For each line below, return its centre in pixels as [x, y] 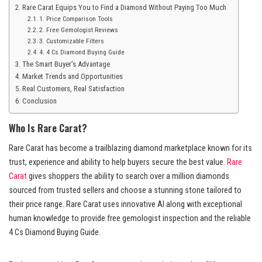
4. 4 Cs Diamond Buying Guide [82, 52]
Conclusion [39, 101]
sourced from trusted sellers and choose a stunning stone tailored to [125, 191]
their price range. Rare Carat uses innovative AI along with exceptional [125, 205]
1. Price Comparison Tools [76, 18]
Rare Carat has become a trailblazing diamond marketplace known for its [130, 149]
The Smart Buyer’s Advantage [66, 64]
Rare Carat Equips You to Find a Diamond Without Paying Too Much [124, 7]
